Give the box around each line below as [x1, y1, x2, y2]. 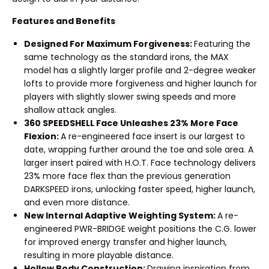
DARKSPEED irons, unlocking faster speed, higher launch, [24, 183, 255, 195]
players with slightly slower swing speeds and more [24, 90, 236, 103]
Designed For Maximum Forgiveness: [24, 37, 194, 50]
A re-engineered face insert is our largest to [61, 130, 245, 142]
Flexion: [24, 130, 61, 142]
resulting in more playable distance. [24, 249, 174, 261]
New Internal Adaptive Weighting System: [24, 209, 217, 222]
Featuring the [194, 37, 250, 50]
